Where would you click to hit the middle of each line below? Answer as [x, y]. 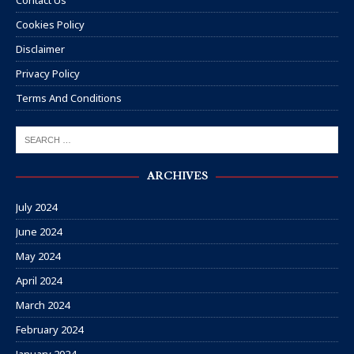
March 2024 [43, 305]
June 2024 [39, 232]
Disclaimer [40, 49]
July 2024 [36, 207]
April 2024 [39, 281]
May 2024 [38, 256]
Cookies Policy [50, 25]
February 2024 [49, 330]
